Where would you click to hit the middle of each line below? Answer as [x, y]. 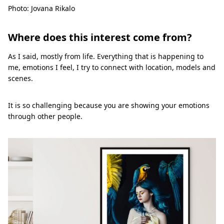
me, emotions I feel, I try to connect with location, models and [112, 67]
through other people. [45, 116]
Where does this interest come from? [100, 37]
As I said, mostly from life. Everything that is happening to [106, 56]
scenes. [20, 78]
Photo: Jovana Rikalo [41, 8]
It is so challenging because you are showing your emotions [109, 105]
